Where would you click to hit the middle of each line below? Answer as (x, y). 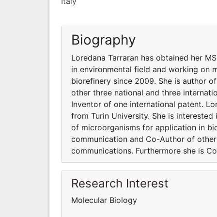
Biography (104, 39)
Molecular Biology (104, 200)
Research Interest (120, 183)
